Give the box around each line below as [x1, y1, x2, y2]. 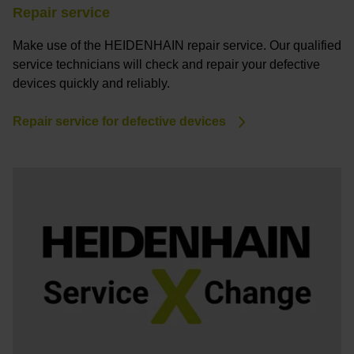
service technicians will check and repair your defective [13, 58, 320, 72]
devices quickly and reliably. [13, 77, 170, 91]
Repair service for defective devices [13, 115, 226, 129]
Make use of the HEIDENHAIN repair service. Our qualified [13, 39, 341, 53]
